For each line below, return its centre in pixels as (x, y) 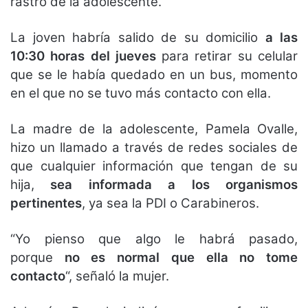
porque (37, 257)
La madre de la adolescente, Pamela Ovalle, (154, 129)
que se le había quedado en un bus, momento (154, 74)
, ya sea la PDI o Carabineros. (170, 203)
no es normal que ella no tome (181, 257)
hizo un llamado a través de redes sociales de (154, 147)
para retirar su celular (227, 56)
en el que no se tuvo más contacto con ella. (141, 93)
